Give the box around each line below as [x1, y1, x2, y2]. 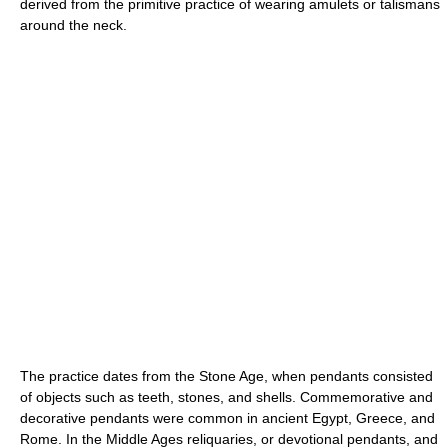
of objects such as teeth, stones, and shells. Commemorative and [20, 389, 433, 405]
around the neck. [20, 17, 127, 33]
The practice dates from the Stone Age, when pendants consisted [20, 368, 433, 384]
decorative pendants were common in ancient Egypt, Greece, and [20, 410, 435, 426]
